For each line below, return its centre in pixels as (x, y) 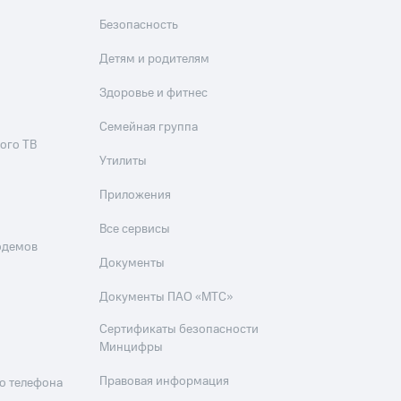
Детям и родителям (155, 60)
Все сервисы (135, 230)
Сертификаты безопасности (179, 330)
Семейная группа (149, 128)
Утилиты (124, 162)
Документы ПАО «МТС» (166, 298)
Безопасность (139, 26)
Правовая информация (165, 382)
